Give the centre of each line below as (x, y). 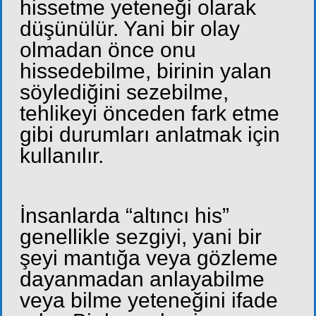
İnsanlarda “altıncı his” (124, 216)
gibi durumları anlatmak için (150, 134)
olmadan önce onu (108, 49)
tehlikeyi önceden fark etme (150, 113)
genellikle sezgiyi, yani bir (141, 237)
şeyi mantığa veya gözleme (149, 258)
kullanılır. (62, 155)
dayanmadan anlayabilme (142, 279)
